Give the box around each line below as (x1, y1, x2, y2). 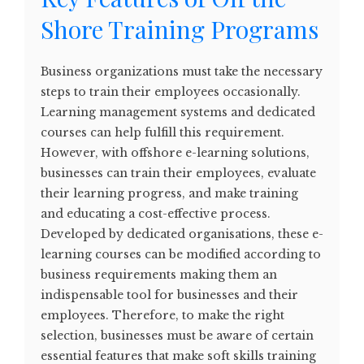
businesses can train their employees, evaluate (41, 166, 316, 181)
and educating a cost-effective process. (41, 206, 271, 222)
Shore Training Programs (41, 13, 318, 46)
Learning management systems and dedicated (41, 105, 315, 120)
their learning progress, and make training (41, 186, 298, 201)
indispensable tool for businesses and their (41, 288, 298, 303)
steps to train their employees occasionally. (41, 84, 301, 100)
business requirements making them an (41, 267, 277, 283)
